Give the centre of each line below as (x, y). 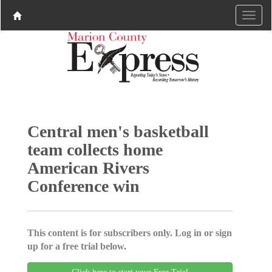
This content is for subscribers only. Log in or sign (129, 233)
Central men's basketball (118, 131)
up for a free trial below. (76, 246)
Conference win (83, 186)
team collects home (95, 149)
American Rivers (88, 168)
